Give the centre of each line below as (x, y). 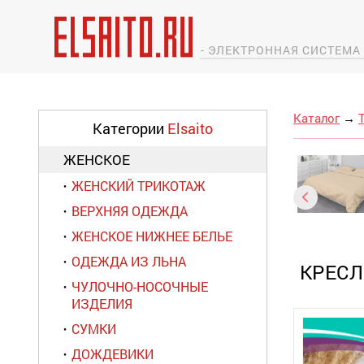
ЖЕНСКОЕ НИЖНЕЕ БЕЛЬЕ (152, 236)
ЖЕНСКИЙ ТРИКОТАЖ (139, 186)
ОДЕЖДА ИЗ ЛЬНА (129, 261)
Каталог (316, 118)
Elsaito (190, 128)
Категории (130, 128)
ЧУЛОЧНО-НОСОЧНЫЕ (140, 286)
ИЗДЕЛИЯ (102, 303)
